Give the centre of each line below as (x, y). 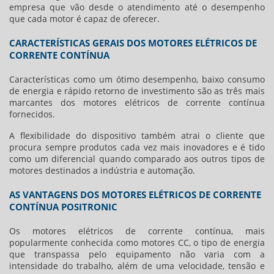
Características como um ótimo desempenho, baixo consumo (137, 80)
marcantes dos (46, 103)
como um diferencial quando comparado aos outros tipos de (137, 159)
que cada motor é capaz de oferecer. (84, 19)
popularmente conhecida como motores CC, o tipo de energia (137, 243)
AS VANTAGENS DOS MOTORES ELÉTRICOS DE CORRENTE (135, 195)
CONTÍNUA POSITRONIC (63, 207)
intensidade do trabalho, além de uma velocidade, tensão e (137, 266)
